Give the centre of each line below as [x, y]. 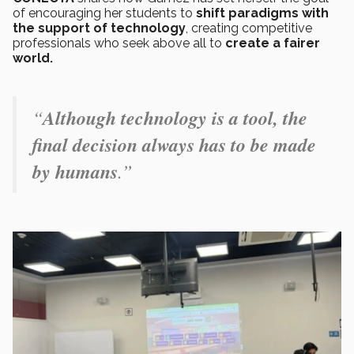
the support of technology [99, 28]
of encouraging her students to [104, 13]
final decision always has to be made [174, 145]
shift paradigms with [262, 13]
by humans [75, 171]
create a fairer [273, 43]
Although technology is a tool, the [175, 118]
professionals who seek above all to [119, 43]
